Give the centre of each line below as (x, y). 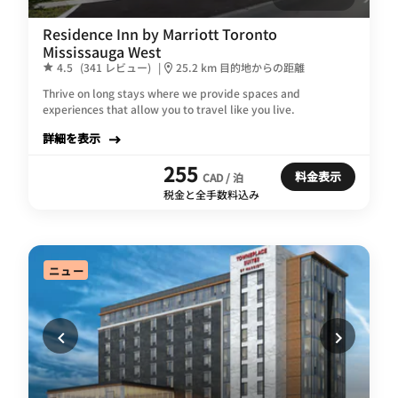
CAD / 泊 (223, 177)
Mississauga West (102, 51)
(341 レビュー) (115, 67)
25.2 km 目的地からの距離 (240, 67)
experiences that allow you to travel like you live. (169, 108)
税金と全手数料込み (211, 194)
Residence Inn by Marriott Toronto (160, 33)
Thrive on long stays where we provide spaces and (171, 92)
